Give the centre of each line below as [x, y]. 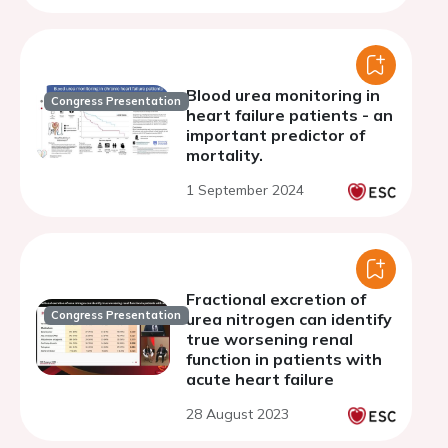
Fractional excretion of [276, 299]
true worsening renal [269, 339]
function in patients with [284, 359]
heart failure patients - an [289, 115]
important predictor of [275, 135]
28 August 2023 [237, 414]
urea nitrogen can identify [289, 319]
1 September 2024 [245, 190]
